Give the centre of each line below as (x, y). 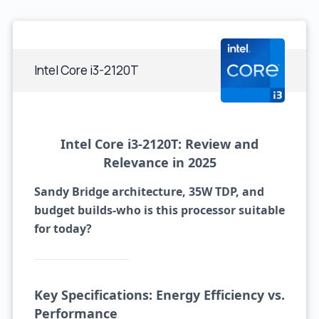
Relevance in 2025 (159, 162)
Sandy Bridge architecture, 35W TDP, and (149, 192)
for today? (63, 229)
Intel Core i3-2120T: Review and (159, 144)
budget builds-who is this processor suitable (159, 210)
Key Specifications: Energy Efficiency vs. (159, 295)
